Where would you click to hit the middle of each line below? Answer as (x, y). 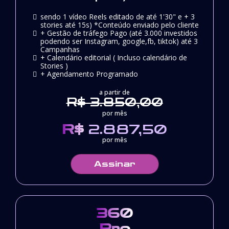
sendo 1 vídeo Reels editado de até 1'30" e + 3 (118, 16)
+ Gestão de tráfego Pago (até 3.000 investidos (119, 33)
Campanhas (60, 49)
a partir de (114, 92)
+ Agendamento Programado (89, 74)
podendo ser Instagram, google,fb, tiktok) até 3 (119, 41)
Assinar (114, 164)
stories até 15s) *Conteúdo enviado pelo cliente (120, 25)
